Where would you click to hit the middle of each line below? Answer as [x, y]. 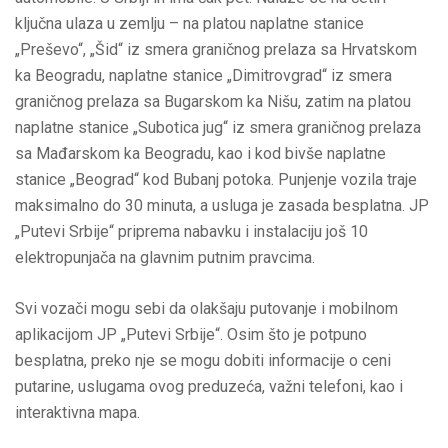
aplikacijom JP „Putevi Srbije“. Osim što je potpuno [191, 334]
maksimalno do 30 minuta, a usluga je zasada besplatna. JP [222, 205]
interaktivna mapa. [77, 412]
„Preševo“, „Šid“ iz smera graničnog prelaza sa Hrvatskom [216, 49]
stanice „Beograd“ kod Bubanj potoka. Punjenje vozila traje [216, 179]
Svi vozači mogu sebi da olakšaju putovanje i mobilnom [206, 308]
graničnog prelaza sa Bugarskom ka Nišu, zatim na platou [213, 101]
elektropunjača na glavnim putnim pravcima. [165, 257]
